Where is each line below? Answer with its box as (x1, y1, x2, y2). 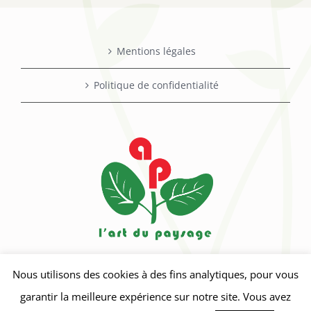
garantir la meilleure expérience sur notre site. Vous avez (20, 289, 291, 303)
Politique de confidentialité (94, 78, 219, 92)
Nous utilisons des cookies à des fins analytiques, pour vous (12, 267, 299, 282)
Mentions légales (117, 44, 196, 58)
